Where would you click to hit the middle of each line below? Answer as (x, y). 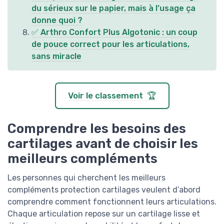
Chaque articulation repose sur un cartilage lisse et (104, 214)
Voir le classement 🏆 (112, 96)
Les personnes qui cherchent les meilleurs (86, 178)
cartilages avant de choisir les (103, 144)
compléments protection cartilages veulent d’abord (104, 190)
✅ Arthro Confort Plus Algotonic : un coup (114, 32)
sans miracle (56, 56)
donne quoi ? (57, 20)
